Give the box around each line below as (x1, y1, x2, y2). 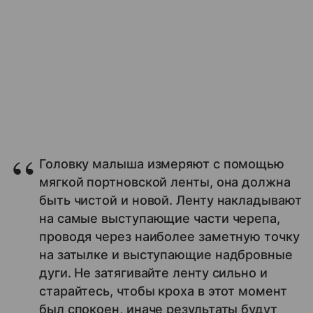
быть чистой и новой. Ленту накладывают (39, 193, 302, 208)
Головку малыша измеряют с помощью (39, 156, 285, 171)
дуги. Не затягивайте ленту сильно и (39, 265, 268, 280)
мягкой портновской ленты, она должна (39, 175, 291, 189)
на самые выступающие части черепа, (39, 211, 280, 226)
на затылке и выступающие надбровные (39, 247, 293, 262)
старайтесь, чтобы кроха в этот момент (39, 284, 287, 298)
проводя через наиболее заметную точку (39, 229, 300, 244)
